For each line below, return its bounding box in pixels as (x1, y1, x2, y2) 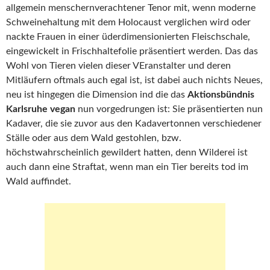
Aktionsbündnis (187, 90, 254, 99)
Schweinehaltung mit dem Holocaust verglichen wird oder (6, 17, 251, 27)
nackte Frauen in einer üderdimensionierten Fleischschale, (6, 32, 250, 42)
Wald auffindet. (6, 177, 71, 186)
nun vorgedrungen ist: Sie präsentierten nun (75, 104, 263, 114)
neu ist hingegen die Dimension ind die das (6, 90, 187, 99)
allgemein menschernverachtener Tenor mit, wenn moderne (6, 3, 256, 13)
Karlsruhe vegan (6, 104, 75, 114)
